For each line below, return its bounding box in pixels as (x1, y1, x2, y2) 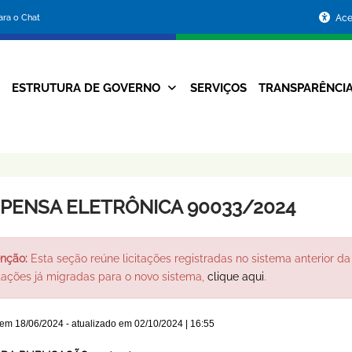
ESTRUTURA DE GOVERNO (11, 81, 160, 95)
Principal (143, 111, 214, 131)
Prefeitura (101, 69, 203, 95)
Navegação (132, 82, 225, 103)
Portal (101, 3, 163, 29)
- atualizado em (63, 318, 134, 330)
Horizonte (101, 168, 203, 194)
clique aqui (207, 270, 264, 284)
